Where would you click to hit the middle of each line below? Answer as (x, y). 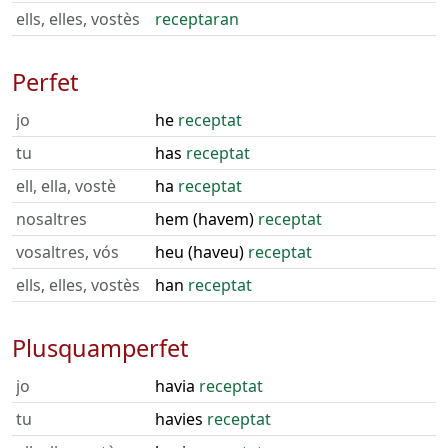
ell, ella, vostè (66, 186)
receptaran (197, 19)
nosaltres (51, 219)
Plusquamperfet (100, 348)
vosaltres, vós (67, 252)
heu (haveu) (201, 252)
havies (181, 419)
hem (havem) (206, 219)
